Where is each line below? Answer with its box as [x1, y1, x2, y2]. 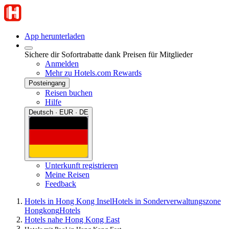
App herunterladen [25, 32, 85, 40]
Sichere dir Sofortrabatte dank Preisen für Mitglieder [25, 50, 193, 59]
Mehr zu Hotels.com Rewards [45, 68, 142, 77]
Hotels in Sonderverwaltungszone [112, 196, 221, 205]
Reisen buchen [45, 88, 93, 97]
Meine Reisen [45, 170, 89, 179]
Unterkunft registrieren [45, 161, 118, 170]
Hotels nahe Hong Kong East [25, 215, 120, 224]
